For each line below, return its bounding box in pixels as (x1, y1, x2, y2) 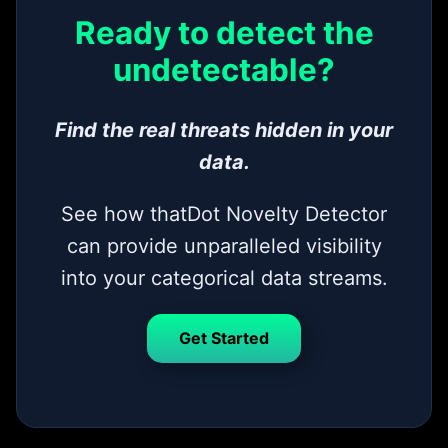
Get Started (179, 328, 269, 349)
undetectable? (113, 50, 335, 89)
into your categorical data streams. (60, 266, 388, 291)
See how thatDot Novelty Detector (61, 202, 387, 227)
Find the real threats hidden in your (55, 118, 393, 143)
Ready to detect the (74, 13, 374, 52)
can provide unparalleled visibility (66, 234, 382, 259)
